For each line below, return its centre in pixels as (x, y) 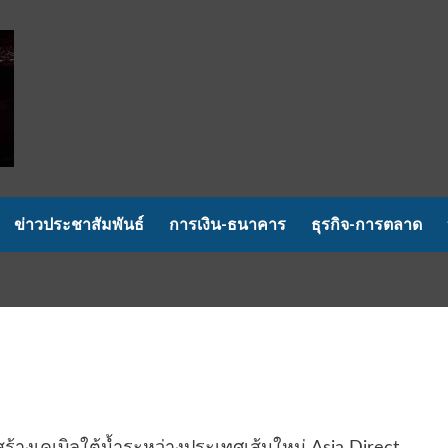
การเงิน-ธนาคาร (227, 223)
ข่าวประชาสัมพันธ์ (79, 223)
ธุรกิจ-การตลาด (366, 223)
